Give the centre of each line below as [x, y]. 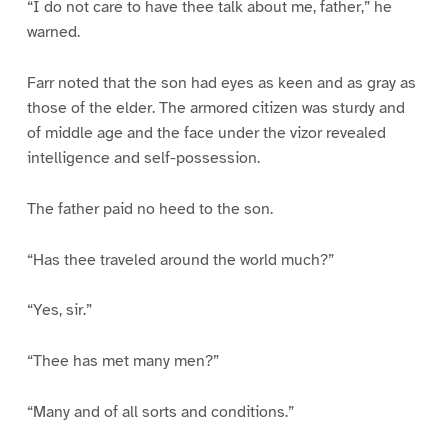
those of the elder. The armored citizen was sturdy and [215, 107]
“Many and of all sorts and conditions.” [160, 412]
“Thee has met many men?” [122, 361]
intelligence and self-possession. [143, 157]
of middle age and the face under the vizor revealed [206, 132]
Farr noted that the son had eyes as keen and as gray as [221, 82]
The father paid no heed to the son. [149, 208]
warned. [53, 31]
